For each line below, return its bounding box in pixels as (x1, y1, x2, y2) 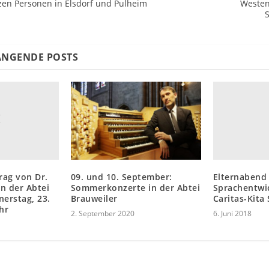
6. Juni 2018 (213, 208, 252, 219)
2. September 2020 (70, 208, 134, 219)
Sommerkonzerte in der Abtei (70, 182, 201, 194)
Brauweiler (70, 193, 118, 205)
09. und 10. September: (70, 171, 172, 183)
